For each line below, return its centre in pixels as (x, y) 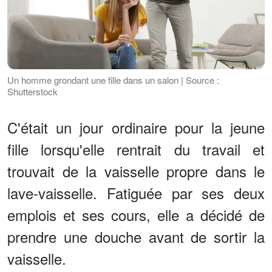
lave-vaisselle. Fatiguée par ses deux (136, 193)
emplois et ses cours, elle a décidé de (136, 215)
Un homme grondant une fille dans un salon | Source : (113, 80)
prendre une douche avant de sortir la (136, 237)
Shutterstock (32, 92)
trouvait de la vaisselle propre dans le (136, 171)
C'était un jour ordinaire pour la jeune (136, 127)
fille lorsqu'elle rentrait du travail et (136, 149)
